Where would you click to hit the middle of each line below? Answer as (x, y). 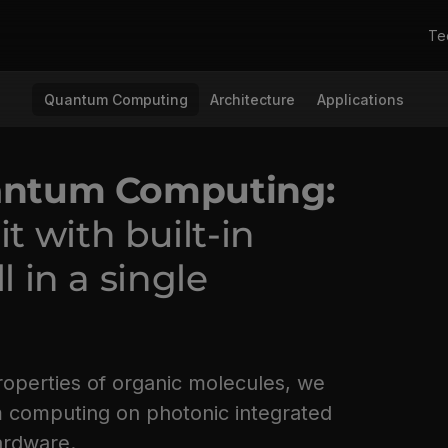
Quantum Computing (115, 100)
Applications (361, 100)
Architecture (252, 100)
